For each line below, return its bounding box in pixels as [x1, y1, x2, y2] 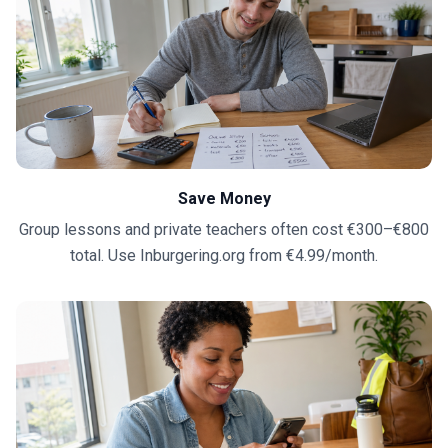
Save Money [177, 188, 271, 208]
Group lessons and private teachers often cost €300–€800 [19, 219, 429, 239]
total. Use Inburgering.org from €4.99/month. [70, 245, 378, 265]
